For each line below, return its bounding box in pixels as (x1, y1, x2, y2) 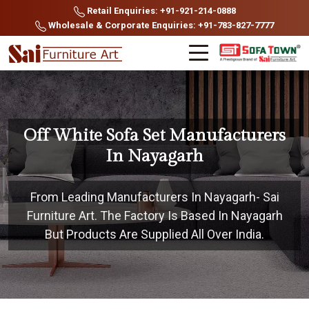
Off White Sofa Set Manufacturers (23, 126, 286, 146)
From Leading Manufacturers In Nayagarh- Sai (30, 190, 279, 204)
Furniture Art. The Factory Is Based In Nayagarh (26, 208, 283, 223)
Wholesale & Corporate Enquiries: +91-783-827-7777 (46, 20, 274, 30)
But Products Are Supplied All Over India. (45, 227, 264, 241)
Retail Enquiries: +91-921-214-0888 (84, 6, 236, 16)
